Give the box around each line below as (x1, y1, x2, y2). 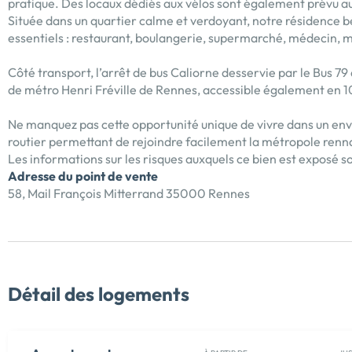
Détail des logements (8, 281, 189, 306)
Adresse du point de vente (8, 167, 158, 184)
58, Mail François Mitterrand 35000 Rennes (8, 185, 250, 201)
